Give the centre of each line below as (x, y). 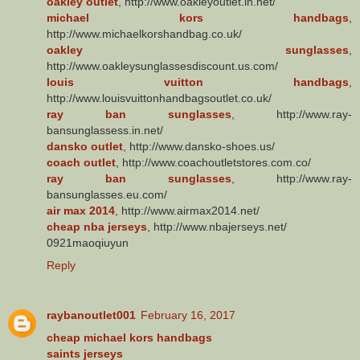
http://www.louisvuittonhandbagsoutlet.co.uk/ (159, 98)
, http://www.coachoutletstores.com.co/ (213, 162)
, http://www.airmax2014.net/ (187, 210)
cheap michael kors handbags (129, 337)
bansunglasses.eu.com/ (107, 194)
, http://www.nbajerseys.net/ (217, 226)
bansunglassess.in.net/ (105, 130)
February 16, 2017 (188, 315)
